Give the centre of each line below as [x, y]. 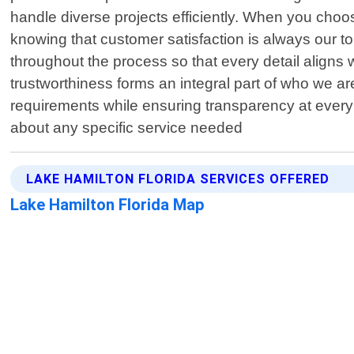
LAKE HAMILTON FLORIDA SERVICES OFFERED [178, 179]
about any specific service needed [127, 128]
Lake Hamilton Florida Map [108, 205]
